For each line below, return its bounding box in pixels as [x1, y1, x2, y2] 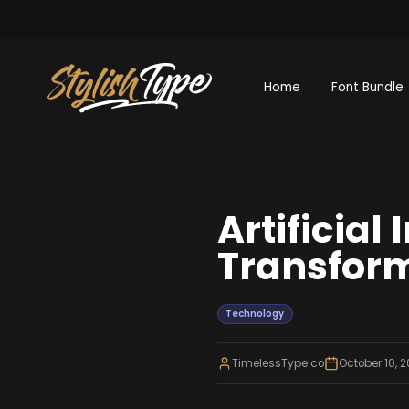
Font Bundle [331, 79, 404, 97]
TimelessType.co [231, 355, 324, 371]
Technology [225, 307, 285, 321]
